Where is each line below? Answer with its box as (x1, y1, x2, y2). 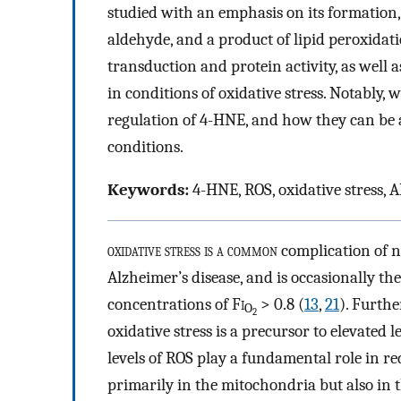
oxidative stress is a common (107, 240, 277, 260)
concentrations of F (107, 294, 241, 314)
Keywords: (107, 180, 189, 200)
